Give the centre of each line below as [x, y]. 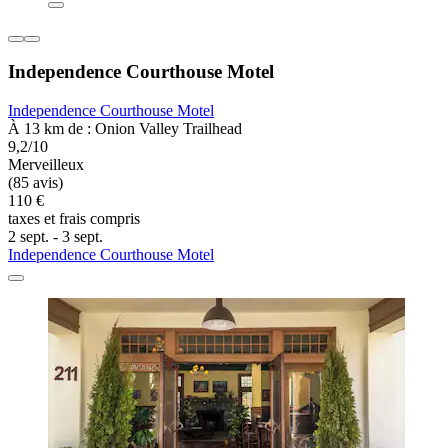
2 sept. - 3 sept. [55, 237]
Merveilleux [46, 165]
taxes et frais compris [74, 219]
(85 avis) [35, 183]
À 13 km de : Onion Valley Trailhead [125, 129]
